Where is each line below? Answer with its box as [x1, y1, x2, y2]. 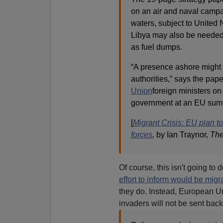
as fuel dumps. [130, 42, 182, 51]
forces [130, 130, 152, 139]
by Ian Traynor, [156, 130, 210, 139]
